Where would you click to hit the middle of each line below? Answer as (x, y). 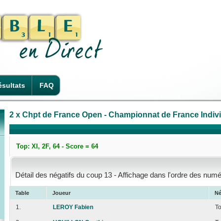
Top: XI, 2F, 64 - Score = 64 (57, 147)
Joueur (61, 193)
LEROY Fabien (73, 207)
